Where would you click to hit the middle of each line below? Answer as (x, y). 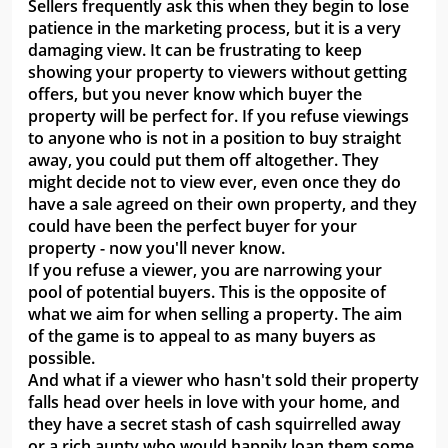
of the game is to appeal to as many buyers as (202, 336)
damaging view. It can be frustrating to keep (195, 50)
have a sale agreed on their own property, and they (222, 204)
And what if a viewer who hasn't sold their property (223, 380)
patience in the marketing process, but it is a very (214, 28)
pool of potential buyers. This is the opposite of (207, 292)
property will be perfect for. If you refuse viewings (218, 116)
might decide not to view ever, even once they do (214, 182)
